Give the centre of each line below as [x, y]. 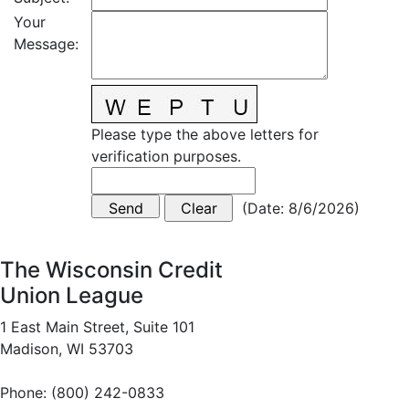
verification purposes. [166, 156]
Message [44, 44]
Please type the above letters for [205, 134]
